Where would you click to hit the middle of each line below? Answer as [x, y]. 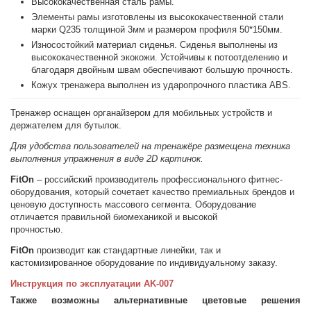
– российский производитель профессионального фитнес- [160, 179]
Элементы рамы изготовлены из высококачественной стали [158, 17]
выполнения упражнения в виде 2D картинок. [107, 159]
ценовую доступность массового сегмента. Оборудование [134, 204]
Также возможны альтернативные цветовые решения [155, 300]
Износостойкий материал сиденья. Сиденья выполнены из [155, 45]
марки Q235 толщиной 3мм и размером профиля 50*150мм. [157, 30]
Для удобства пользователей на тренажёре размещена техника [151, 146]
